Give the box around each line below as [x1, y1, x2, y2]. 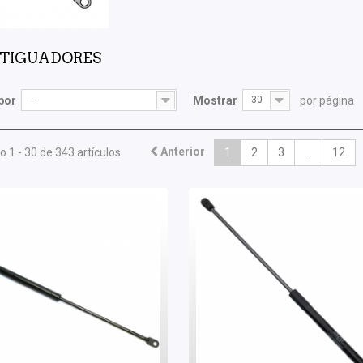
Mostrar [193, 94, 237, 107]
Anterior [160, 145, 205, 158]
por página [300, 94, 354, 107]
